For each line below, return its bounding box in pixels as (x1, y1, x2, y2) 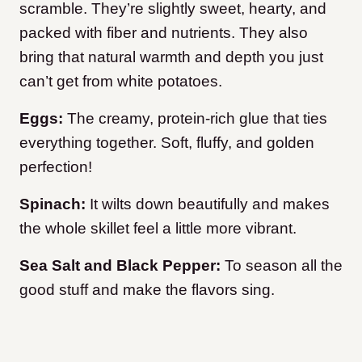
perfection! (19, 158, 92, 176)
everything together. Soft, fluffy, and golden (19, 134, 314, 152)
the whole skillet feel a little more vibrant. (19, 220, 297, 238)
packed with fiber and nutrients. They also (19, 24, 308, 42)
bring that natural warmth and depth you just (19, 48, 323, 66)
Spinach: (19, 196, 90, 213)
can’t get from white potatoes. (19, 73, 222, 90)
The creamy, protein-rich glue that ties (67, 110, 327, 128)
